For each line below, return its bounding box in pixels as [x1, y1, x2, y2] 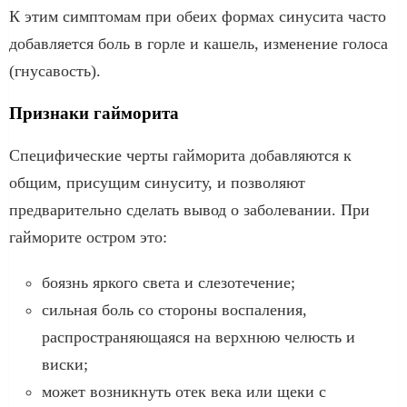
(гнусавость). [9, 61, 101, 80]
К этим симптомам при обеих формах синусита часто [9, 6, 386, 25]
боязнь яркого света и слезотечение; [42, 273, 295, 292]
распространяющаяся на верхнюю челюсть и [42, 327, 355, 346]
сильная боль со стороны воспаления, [42, 300, 307, 319]
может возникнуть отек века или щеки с [42, 382, 326, 401]
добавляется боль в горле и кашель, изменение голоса [9, 34, 388, 53]
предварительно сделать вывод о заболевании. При [9, 200, 370, 219]
